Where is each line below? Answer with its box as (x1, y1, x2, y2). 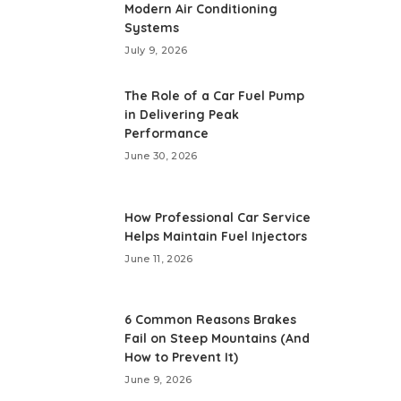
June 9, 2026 (124, 373, 192, 386)
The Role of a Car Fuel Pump (124, 88, 305, 104)
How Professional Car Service (124, 209, 311, 226)
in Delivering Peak (124, 107, 240, 123)
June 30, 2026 (124, 149, 198, 162)
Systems (124, 20, 180, 36)
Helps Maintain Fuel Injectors (124, 227, 308, 244)
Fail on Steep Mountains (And (124, 330, 311, 346)
